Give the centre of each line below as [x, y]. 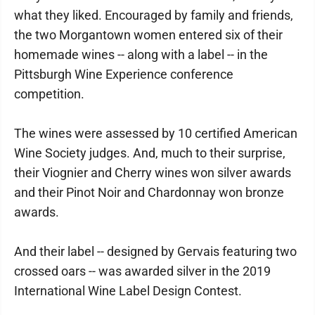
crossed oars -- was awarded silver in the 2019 [142, 271]
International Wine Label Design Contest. [128, 291]
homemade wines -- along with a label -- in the [141, 54]
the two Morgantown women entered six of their [148, 35]
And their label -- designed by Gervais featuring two [155, 251]
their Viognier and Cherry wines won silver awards [153, 173]
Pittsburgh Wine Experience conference [124, 74]
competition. [49, 94]
